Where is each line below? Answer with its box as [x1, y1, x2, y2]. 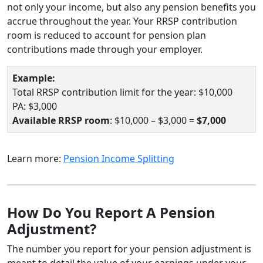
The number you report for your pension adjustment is [7, 242, 251, 255]
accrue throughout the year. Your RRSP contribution [7, 14, 237, 28]
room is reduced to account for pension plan [7, 28, 206, 42]
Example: [12, 71, 55, 85]
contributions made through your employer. [7, 42, 203, 56]
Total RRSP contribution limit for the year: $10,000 [12, 85, 232, 99]
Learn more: [7, 151, 63, 165]
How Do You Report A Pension [7, 202, 215, 222]
